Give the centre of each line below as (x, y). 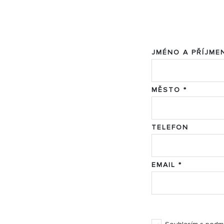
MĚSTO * (169, 89)
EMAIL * (167, 164)
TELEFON (170, 127)
